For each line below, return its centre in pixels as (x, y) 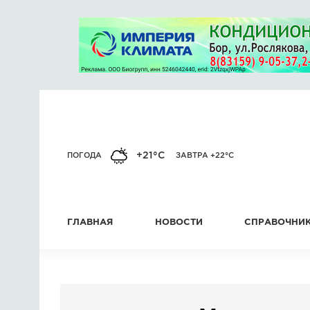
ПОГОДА (84, 156)
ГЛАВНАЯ (90, 222)
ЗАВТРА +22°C (205, 156)
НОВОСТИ (179, 222)
